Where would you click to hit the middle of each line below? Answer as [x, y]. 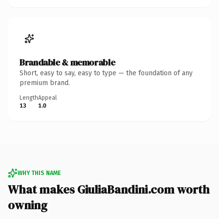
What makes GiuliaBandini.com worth [109, 189]
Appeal [47, 98]
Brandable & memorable [67, 62]
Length [29, 98]
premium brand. [45, 83]
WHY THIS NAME [39, 173]
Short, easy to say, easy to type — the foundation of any [106, 73]
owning [28, 205]
